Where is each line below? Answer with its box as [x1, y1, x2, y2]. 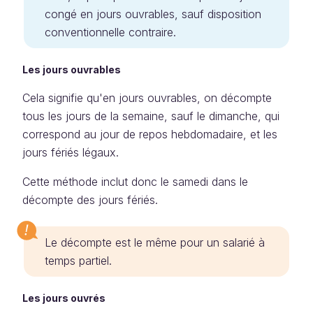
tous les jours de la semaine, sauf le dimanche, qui [22, 109, 279, 123]
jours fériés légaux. [22, 145, 119, 159]
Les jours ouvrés [22, 292, 105, 304]
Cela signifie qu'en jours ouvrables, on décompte [22, 91, 272, 105]
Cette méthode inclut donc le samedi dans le [22, 175, 248, 189]
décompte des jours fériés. [22, 193, 158, 207]
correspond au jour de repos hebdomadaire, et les [22, 127, 277, 141]
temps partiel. [45, 254, 112, 268]
